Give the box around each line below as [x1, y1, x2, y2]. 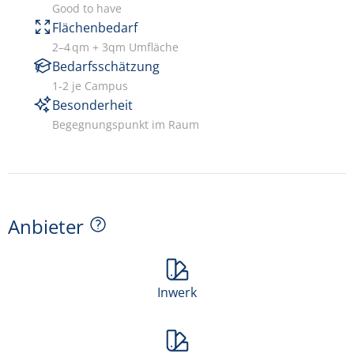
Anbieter [8, 213, 88, 239]
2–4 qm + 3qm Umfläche [52, 39, 179, 55]
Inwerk [157, 283, 197, 301]
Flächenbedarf [52, 18, 137, 36]
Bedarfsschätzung [52, 57, 160, 75]
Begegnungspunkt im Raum [52, 116, 199, 132]
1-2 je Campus [52, 77, 128, 93]
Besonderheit [52, 96, 133, 114]
